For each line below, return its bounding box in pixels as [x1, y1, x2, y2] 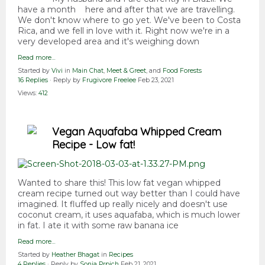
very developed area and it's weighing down [18, 36, 199, 47]
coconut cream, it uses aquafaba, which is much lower [18, 209, 240, 221]
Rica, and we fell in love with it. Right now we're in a [18, 25, 230, 37]
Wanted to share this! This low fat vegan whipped [18, 177, 221, 189]
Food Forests [163, 67, 202, 75]
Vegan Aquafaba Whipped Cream [52, 125, 221, 139]
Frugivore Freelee [82, 76, 136, 85]
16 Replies [18, 76, 48, 85]
